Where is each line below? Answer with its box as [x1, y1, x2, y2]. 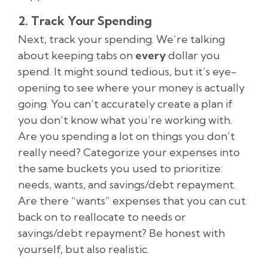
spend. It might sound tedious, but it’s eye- [18, 65, 236, 79]
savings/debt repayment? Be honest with [18, 226, 225, 240]
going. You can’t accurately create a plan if [18, 97, 233, 111]
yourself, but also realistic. [18, 242, 149, 257]
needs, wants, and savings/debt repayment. [18, 178, 236, 192]
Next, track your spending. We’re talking [18, 32, 225, 47]
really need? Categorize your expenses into [18, 145, 240, 160]
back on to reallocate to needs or [18, 210, 186, 224]
